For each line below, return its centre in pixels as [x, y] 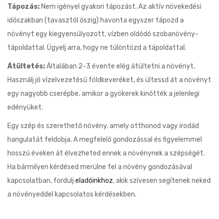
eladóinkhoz [94, 180]
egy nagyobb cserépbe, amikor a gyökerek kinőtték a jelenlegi [103, 93]
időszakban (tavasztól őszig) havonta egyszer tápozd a [96, 20]
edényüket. [25, 107]
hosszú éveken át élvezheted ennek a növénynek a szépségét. [106, 153]
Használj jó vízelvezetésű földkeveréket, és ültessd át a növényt [109, 80]
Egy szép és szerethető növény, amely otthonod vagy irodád [103, 126]
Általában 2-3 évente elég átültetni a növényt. [120, 66]
